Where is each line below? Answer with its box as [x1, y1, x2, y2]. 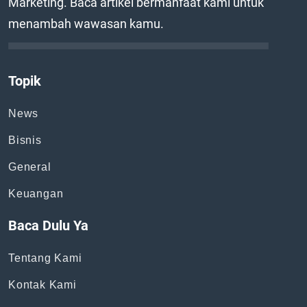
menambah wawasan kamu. [8, 16, 164, 31]
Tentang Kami [8, 251, 82, 264]
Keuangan [8, 187, 64, 199]
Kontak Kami [8, 278, 77, 291]
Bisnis [8, 134, 42, 146]
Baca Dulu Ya [8, 217, 88, 234]
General [8, 160, 51, 173]
